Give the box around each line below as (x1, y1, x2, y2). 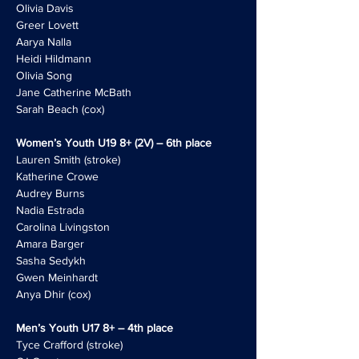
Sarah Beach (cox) (16, 103, 104, 115)
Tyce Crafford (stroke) (16, 338, 123, 351)
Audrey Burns (16, 187, 85, 200)
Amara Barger (16, 237, 84, 250)
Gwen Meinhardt (16, 271, 98, 284)
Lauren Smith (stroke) (16, 153, 120, 166)
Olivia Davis (16, 2, 74, 14)
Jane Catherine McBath (16, 86, 131, 99)
